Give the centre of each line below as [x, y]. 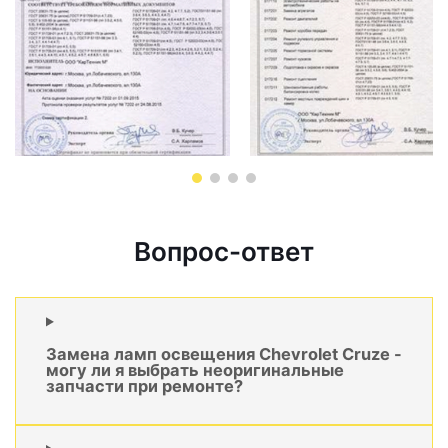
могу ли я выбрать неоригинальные [195, 369]
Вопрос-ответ [224, 252]
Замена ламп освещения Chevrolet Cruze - [224, 353]
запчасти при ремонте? [144, 385]
